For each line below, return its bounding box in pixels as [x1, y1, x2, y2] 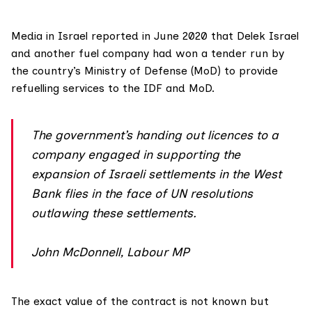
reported [91, 29, 139, 43]
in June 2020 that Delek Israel [139, 29, 299, 43]
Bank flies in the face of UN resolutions [31, 186, 253, 201]
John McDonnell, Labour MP [31, 244, 190, 260]
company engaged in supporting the [31, 147, 241, 162]
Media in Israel [11, 29, 91, 43]
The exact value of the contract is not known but [11, 295, 269, 309]
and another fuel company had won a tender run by [11, 47, 284, 61]
